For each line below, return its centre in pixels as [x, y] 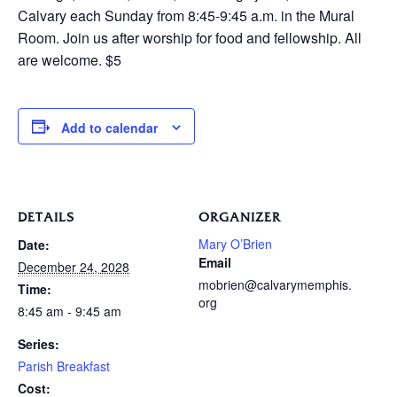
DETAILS [46, 218]
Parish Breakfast [64, 366]
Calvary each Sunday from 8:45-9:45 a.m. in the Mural [186, 16]
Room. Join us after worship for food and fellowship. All [190, 38]
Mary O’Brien [235, 244]
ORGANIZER [240, 218]
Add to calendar [109, 128]
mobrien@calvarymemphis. [275, 285]
